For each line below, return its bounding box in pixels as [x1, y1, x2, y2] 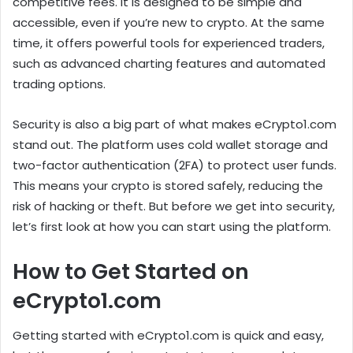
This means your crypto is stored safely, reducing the [13, 176, 323, 194]
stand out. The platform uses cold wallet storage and [13, 136, 328, 153]
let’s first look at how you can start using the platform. [13, 217, 331, 235]
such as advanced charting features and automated [13, 54, 325, 72]
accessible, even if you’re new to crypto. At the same [13, 13, 325, 31]
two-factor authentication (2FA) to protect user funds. [13, 156, 336, 173]
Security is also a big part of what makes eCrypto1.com [13, 115, 336, 132]
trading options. [13, 75, 106, 92]
